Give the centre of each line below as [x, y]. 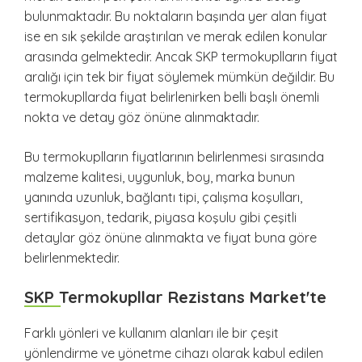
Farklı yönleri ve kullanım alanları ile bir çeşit [152, 333]
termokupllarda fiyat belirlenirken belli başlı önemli [172, 97]
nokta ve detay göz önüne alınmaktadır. [142, 118]
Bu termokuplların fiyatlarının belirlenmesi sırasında [174, 157]
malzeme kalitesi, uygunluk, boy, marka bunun [160, 177]
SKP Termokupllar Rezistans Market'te [175, 297]
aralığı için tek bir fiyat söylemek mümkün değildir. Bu [179, 77]
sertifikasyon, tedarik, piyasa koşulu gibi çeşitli [160, 218]
